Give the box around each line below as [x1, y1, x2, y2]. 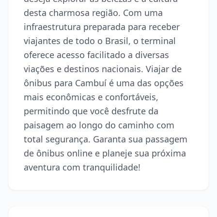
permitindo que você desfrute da [24, 105, 158, 117]
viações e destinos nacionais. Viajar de [24, 63, 182, 75]
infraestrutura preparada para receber [24, 21, 180, 32]
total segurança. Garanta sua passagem [24, 133, 187, 145]
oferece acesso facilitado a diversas [24, 49, 169, 61]
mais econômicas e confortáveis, [24, 91, 158, 103]
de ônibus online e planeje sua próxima [24, 147, 186, 159]
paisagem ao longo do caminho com [24, 119, 174, 131]
